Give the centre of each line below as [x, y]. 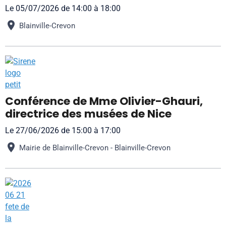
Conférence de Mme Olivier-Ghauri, [104, 101]
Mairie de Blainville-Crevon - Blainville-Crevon [95, 148]
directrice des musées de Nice [88, 114]
